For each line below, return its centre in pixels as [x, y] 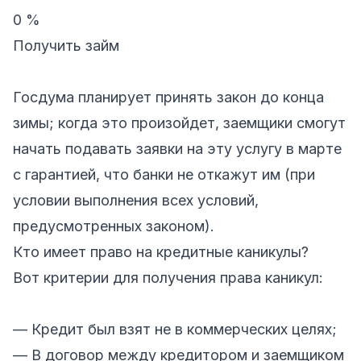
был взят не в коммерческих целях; [210, 329]
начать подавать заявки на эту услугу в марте [177, 148]
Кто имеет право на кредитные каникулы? [161, 251]
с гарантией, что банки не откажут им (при [164, 174]
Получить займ [66, 45]
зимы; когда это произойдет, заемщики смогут [179, 122]
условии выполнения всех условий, [136, 200]
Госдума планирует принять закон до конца [168, 97]
